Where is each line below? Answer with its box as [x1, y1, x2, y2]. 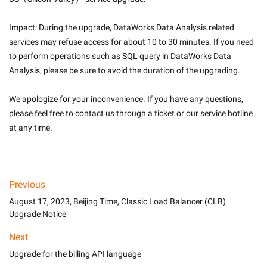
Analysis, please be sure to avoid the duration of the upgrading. [9, 66, 240, 75]
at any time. [9, 123, 52, 132]
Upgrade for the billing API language [9, 249, 141, 259]
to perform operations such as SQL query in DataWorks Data [9, 51, 231, 61]
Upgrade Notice [9, 209, 66, 219]
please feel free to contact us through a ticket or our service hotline [9, 108, 253, 118]
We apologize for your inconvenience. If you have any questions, [9, 94, 243, 104]
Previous [9, 179, 45, 190]
